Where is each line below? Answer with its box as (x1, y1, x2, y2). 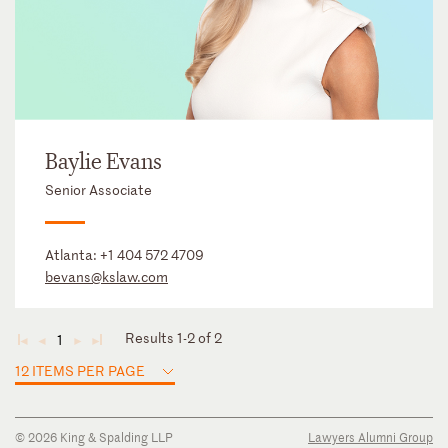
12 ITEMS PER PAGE (15, 361, 145, 381)
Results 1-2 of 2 (125, 328, 222, 348)
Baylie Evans (45, 148, 162, 177)
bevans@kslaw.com (45, 267, 168, 287)
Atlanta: (45, 245, 100, 265)
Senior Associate (45, 180, 152, 200)
